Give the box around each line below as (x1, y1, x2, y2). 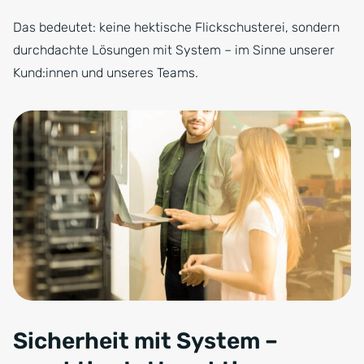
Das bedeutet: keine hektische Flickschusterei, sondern (13, 19, 340, 35)
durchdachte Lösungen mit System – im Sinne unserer (13, 41, 335, 58)
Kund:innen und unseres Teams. (13, 64, 198, 80)
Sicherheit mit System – (13, 327, 278, 355)
